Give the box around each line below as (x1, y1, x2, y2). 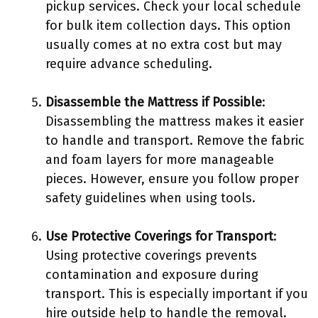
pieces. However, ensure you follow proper (45, 171, 299, 187)
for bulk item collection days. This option (45, 18, 291, 33)
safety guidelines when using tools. (45, 190, 256, 206)
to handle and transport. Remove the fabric (45, 133, 305, 148)
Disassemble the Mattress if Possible (45, 94, 262, 110)
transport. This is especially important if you (45, 286, 308, 302)
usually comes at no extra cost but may (45, 37, 282, 53)
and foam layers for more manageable (45, 152, 274, 168)
